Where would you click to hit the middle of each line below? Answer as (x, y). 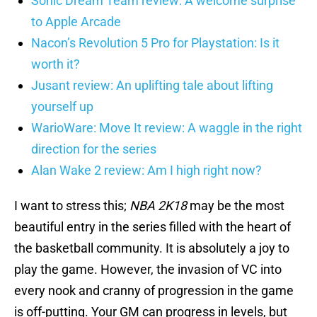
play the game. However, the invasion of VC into (148, 270)
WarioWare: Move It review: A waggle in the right (167, 128)
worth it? (56, 64)
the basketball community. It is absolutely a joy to (152, 248)
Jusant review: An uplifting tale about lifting (152, 86)
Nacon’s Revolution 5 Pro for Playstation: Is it (155, 43)
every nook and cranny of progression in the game (154, 291)
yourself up (62, 107)
